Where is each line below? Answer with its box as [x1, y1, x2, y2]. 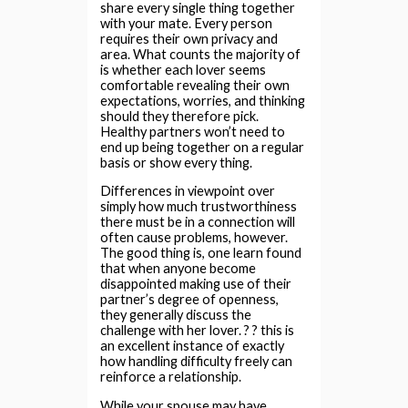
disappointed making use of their [100, 276, 292, 292]
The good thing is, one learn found [100, 245, 302, 261]
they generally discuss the [100, 307, 252, 323]
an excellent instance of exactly [100, 338, 285, 354]
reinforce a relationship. [100, 369, 242, 385]
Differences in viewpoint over [100, 183, 276, 199]
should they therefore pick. [100, 107, 260, 124]
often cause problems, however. [100, 229, 289, 246]
